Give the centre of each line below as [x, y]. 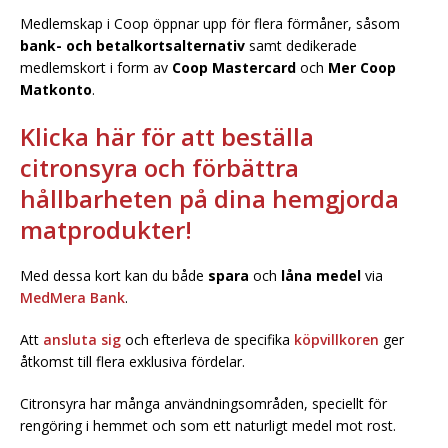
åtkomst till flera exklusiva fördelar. [132, 361]
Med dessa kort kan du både [114, 275]
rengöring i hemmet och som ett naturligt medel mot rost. [208, 425]
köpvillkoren [336, 339]
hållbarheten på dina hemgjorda [209, 198]
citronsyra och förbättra [159, 167]
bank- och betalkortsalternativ [132, 45]
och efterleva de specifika [207, 339]
